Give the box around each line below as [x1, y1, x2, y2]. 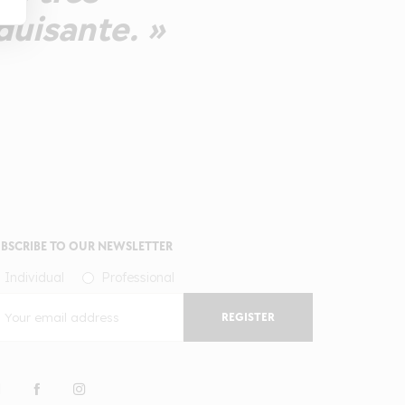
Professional [101, 269, 174, 287]
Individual [5, 269, 64, 287]
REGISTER [221, 310, 275, 325]
